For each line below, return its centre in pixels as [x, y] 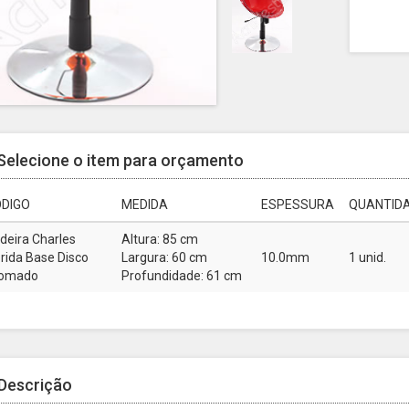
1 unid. [367, 257]
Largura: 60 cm [164, 257]
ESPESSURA [298, 204]
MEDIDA [145, 204]
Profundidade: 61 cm [182, 275]
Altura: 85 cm [160, 239]
